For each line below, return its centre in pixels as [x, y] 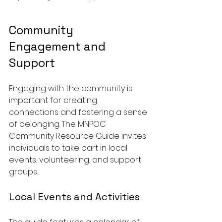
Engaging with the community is [72, 89]
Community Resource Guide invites [79, 136]
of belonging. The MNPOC [58, 124]
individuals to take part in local [69, 148]
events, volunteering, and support [76, 160]
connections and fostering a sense [79, 112]
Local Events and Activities [74, 197]
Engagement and [59, 47]
